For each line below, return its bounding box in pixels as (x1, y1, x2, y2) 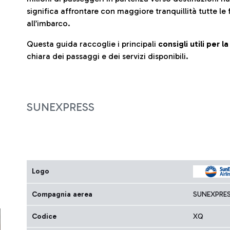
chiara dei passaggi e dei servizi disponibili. (27, 51, 188, 61)
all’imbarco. (27, 18, 70, 28)
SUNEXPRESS (27, 100, 94, 114)
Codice (32, 212, 56, 221)
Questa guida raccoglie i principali (27, 39, 158, 49)
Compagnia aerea (32, 190, 92, 199)
